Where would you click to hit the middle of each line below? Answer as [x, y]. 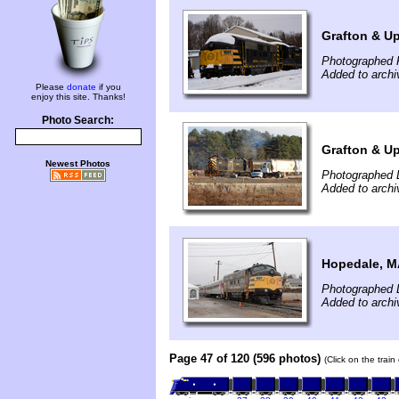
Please [51, 87]
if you [108, 87]
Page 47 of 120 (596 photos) [245, 358]
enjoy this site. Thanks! [78, 97]
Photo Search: [78, 120]
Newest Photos [78, 163]
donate [81, 87]
